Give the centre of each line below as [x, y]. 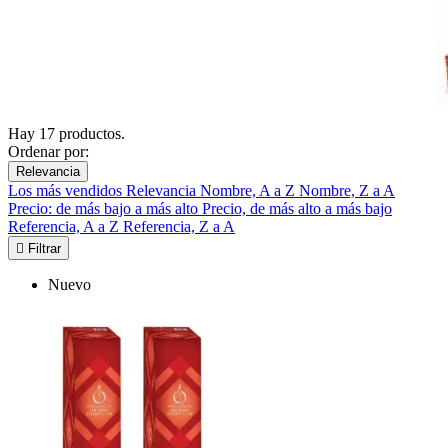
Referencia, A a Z [65, 226]
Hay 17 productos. [66, 133]
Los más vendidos [67, 190]
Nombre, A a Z [249, 190]
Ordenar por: [48, 151]
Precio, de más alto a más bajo [297, 208]
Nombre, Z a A [347, 190]
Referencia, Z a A [179, 226]
